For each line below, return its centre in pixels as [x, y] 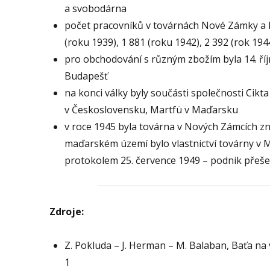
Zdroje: [67, 212]
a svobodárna [96, 8]
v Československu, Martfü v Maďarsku [151, 110]
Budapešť [86, 76]
